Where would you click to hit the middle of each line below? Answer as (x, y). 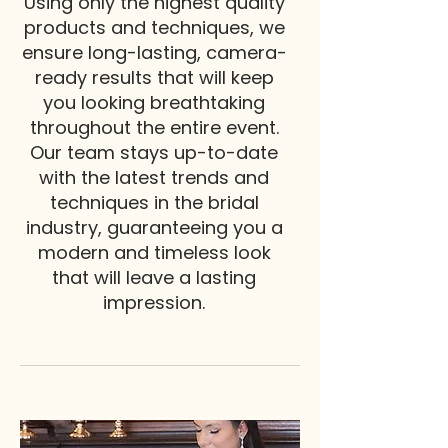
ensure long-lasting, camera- (154, 52)
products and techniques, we (154, 27)
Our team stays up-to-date (154, 152)
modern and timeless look (154, 252)
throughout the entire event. (154, 127)
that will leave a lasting (154, 277)
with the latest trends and (154, 177)
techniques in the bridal (154, 202)
